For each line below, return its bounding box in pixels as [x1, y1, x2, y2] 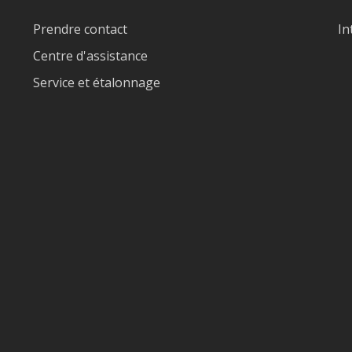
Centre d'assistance [33, 47, 148, 65]
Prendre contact [33, 20, 128, 38]
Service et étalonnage [33, 74, 161, 92]
